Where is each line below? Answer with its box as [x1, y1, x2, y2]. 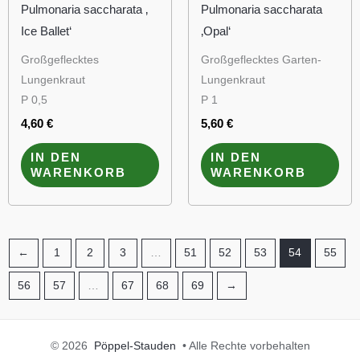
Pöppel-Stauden [93, 340, 176, 353]
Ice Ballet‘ [21, 23, 72, 38]
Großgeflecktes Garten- [201, 53, 321, 66]
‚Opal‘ [201, 23, 231, 38]
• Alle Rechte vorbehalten [175, 340, 310, 353]
